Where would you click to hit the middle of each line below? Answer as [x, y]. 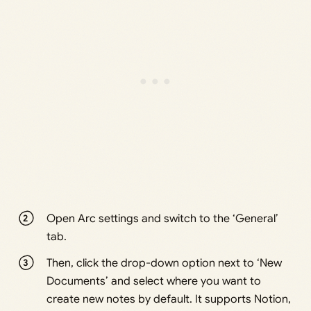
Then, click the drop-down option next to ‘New [165, 263]
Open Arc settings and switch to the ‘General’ [163, 219]
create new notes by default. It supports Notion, [169, 300]
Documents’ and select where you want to [154, 281]
